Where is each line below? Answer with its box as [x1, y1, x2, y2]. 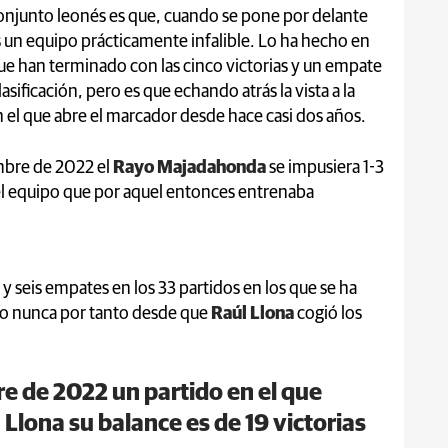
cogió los [297, 304, 362, 323]
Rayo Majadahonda [113, 158, 269, 177]
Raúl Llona [211, 304, 297, 323]
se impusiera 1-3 [269, 158, 384, 177]
